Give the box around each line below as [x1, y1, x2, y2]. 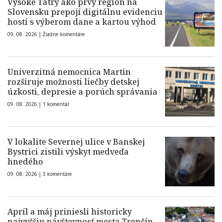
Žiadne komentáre [43, 31, 85, 38]
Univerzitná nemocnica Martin [7, 66, 131, 77]
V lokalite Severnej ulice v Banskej [7, 136, 145, 147]
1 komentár [43, 101, 69, 108]
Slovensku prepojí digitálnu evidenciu [7, 6, 163, 17]
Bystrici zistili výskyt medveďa [7, 146, 129, 157]
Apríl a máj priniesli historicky [7, 206, 132, 217]
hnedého [7, 156, 43, 167]
